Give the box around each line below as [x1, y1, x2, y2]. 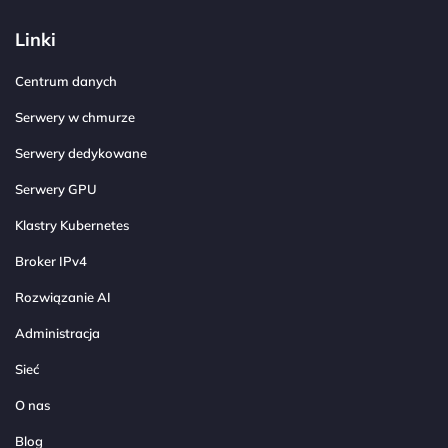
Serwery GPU [15, 181, 97, 198]
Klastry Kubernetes [15, 217, 129, 234]
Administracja [15, 325, 100, 342]
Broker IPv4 [15, 253, 87, 270]
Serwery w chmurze [15, 109, 135, 126]
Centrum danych [15, 73, 117, 90]
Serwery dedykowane [15, 145, 147, 162]
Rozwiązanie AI [15, 289, 111, 306]
